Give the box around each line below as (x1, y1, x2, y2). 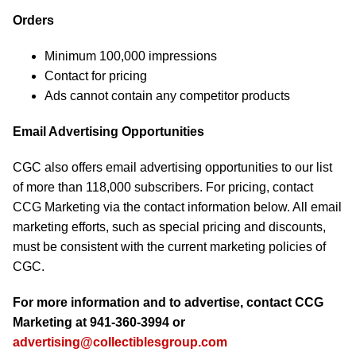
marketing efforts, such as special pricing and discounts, (13, 220, 326, 234)
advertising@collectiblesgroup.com (13, 335, 227, 349)
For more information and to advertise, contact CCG (13, 296, 323, 309)
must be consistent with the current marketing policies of (13, 240, 326, 253)
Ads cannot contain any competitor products (44, 89, 290, 103)
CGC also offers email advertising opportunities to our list (13, 161, 332, 174)
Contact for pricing (44, 69, 147, 83)
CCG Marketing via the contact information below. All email (13, 200, 342, 214)
